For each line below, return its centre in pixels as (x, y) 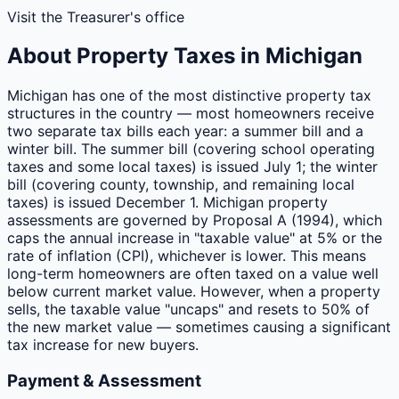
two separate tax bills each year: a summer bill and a (185, 131)
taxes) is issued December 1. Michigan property (167, 203)
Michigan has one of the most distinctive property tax (189, 96)
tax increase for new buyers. (103, 345)
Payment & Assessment (104, 381)
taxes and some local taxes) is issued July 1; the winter (192, 167)
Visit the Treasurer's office (96, 16)
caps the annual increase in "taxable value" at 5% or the (195, 238)
